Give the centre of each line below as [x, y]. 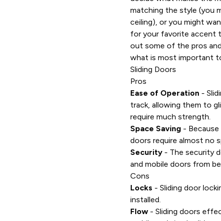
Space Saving [156, 129]
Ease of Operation [165, 93]
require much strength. [170, 117]
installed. [146, 200]
